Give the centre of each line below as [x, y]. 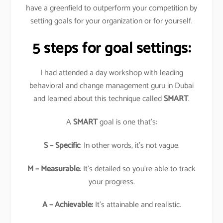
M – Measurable [54, 169]
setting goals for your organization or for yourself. [111, 21]
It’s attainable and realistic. [138, 205]
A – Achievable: [68, 205]
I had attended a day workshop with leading [111, 73]
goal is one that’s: [127, 122]
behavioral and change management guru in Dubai [111, 86]
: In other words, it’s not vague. [130, 145]
